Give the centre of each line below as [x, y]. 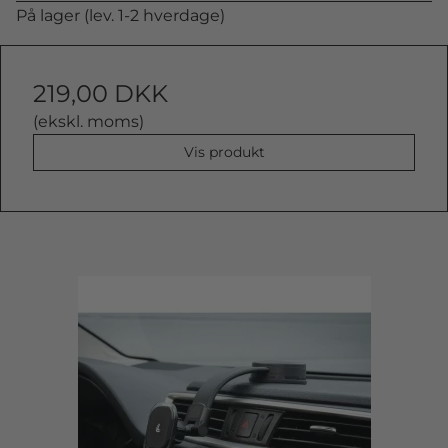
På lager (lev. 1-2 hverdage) [120, 15]
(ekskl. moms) [88, 121]
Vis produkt [224, 152]
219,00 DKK [100, 93]
